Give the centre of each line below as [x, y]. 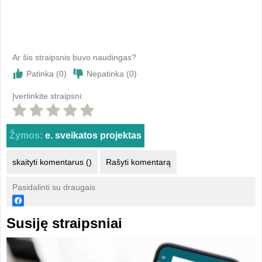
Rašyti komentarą [138, 162]
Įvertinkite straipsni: [48, 96]
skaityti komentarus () [52, 162]
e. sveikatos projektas [93, 135]
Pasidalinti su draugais [54, 187]
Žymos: [26, 135]
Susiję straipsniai [64, 223]
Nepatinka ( [108, 74]
